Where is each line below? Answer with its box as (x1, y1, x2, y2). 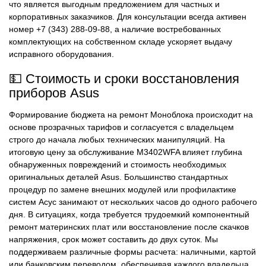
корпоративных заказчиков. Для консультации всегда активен (9, 12, 246, 22)
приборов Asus (9, 85, 99, 100)
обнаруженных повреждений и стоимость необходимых (9, 160, 226, 170)
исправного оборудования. (9, 49, 114, 59)
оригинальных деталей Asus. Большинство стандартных (9, 172, 228, 182)
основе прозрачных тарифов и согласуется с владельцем (9, 122, 234, 132)
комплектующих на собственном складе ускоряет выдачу (9, 37, 232, 47)
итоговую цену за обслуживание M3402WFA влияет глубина (9, 147, 242, 157)
